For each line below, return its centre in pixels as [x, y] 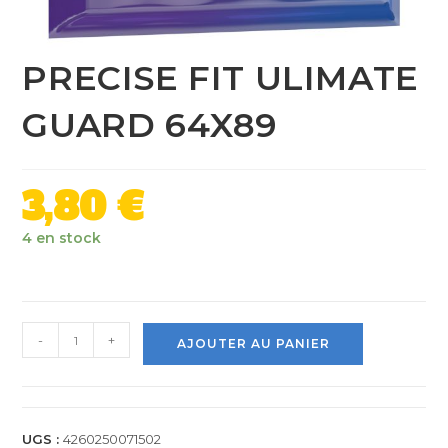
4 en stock [62, 238]
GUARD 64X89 [150, 125]
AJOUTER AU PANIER [253, 344]
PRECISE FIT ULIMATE [220, 78]
